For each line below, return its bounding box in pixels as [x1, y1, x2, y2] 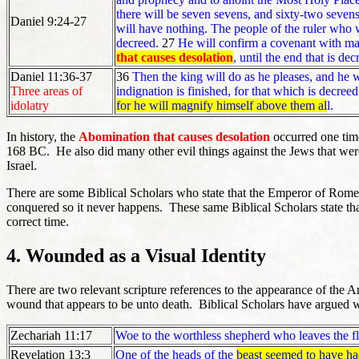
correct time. [6, 215, 69, 229]
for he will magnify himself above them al [116, 99, 327, 113]
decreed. [116, 36, 159, 50]
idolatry [10, 99, 49, 113]
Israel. [6, 159, 40, 173]
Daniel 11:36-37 [10, 70, 92, 84]
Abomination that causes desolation [79, 130, 270, 144]
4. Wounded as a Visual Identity [6, 245, 266, 267]
